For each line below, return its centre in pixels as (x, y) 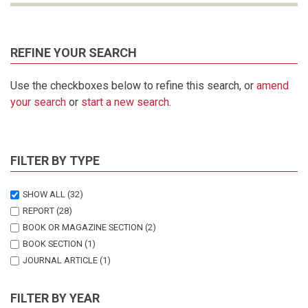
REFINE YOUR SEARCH (74, 52)
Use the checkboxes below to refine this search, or (133, 85)
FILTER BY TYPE (55, 160)
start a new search (125, 102)
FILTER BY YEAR (55, 298)
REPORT (38, 210)
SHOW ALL (44, 194)
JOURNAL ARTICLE (60, 260)
